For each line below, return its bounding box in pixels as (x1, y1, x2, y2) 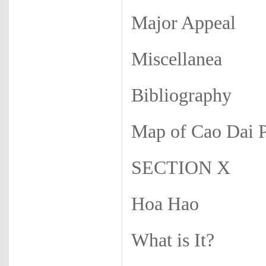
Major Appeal (131, 12, 236, 33)
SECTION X (131, 157, 230, 178)
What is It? (131, 230, 214, 251)
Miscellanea (131, 49, 222, 69)
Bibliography (131, 85, 232, 106)
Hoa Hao (131, 194, 199, 214)
